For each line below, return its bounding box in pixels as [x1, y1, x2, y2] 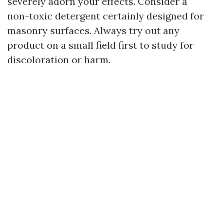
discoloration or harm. [7, 54, 110, 66]
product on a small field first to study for [7, 39, 194, 51]
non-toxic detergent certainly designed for [7, 10, 204, 22]
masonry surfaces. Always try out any [7, 24, 180, 36]
